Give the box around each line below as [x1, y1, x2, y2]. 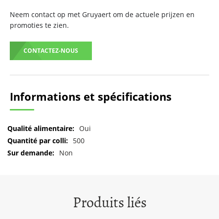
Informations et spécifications [10, 89, 172, 104]
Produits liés [72, 193, 147, 213]
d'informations [7, 143, 55, 153]
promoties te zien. [10, 21, 69, 30]
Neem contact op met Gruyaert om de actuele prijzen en [10, 10, 195, 19]
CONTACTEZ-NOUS [23, 46, 78, 55]
